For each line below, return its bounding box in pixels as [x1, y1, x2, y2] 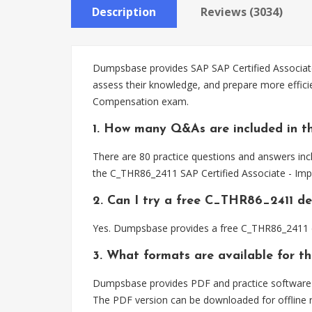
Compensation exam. [93, 95, 189, 108]
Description [92, 4, 156, 19]
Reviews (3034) [201, 4, 283, 19]
